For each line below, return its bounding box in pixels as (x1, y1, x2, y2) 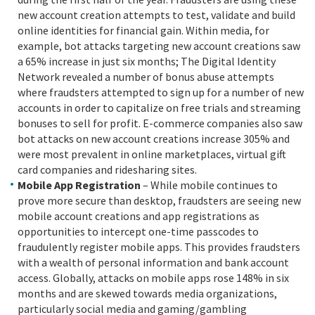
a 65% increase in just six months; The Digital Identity (18, 54, 276, 68)
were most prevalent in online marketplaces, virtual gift (18, 147, 286, 161)
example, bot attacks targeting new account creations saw (18, 39, 300, 53)
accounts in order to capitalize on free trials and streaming (18, 101, 301, 115)
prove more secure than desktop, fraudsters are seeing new (18, 193, 301, 207)
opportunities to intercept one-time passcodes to (18, 224, 259, 238)
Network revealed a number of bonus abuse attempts (18, 70, 274, 84)
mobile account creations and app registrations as (18, 209, 259, 223)
